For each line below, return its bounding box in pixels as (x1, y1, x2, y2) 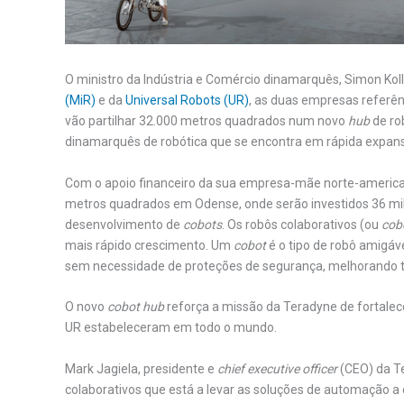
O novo (65, 299, 107, 315)
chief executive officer (217, 361, 337, 376)
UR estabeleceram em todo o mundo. (65, 320, 277, 335)
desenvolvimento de (65, 216, 183, 232)
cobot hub (107, 299, 164, 315)
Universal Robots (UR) (125, 93, 249, 108)
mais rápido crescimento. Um (65, 237, 234, 252)
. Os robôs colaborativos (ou (222, 216, 381, 232)
